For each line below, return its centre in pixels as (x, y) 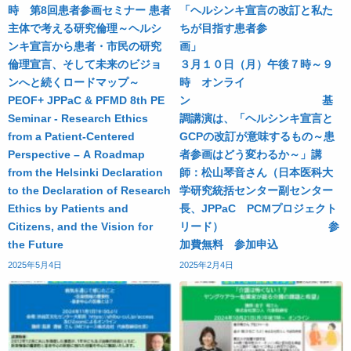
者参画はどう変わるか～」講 (251, 155)
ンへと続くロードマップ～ (74, 83)
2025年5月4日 (35, 265)
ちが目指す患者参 (223, 29)
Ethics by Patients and (68, 209)
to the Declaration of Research (89, 191)
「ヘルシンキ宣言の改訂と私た (256, 11)
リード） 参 (259, 227)
